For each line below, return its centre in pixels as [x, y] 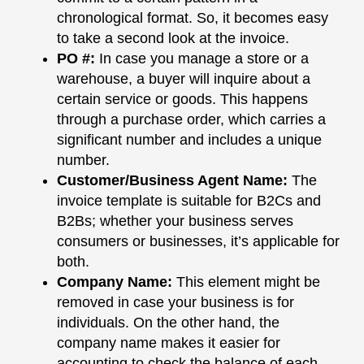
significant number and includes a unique [189, 140]
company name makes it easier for [169, 343]
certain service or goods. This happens [182, 99]
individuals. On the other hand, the [168, 323]
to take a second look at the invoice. [173, 38]
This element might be [248, 282]
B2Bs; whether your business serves [175, 221]
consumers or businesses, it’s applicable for [198, 241]
